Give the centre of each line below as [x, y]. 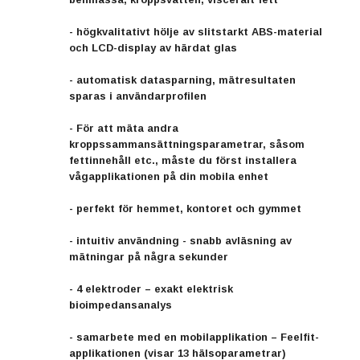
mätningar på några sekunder [149, 256]
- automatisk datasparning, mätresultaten [182, 80]
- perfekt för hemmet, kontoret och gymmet [185, 208]
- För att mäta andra [124, 128]
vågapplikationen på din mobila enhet [169, 176]
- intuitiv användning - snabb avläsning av [180, 240]
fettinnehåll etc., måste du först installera [183, 160]
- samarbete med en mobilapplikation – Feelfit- [194, 337]
